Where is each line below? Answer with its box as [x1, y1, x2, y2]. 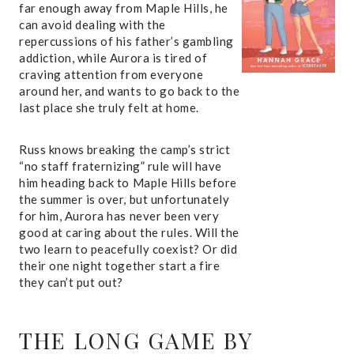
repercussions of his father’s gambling [19, 33, 234, 48]
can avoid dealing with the [19, 17, 166, 32]
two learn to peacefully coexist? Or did [19, 241, 238, 256]
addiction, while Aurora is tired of [19, 50, 208, 65]
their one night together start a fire [19, 258, 220, 273]
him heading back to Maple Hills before [19, 175, 237, 190]
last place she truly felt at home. [19, 100, 199, 115]
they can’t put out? [19, 274, 123, 289]
